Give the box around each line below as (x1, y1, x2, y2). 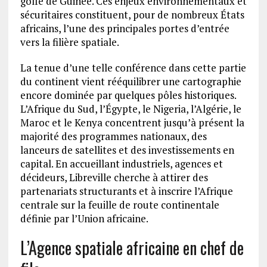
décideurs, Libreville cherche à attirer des (20, 170, 208, 185)
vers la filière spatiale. (20, 35, 119, 49)
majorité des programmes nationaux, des (20, 129, 207, 144)
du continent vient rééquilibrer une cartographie (20, 74, 241, 89)
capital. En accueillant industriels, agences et (20, 157, 223, 171)
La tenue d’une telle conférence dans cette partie (20, 61, 246, 75)
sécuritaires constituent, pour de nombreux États (20, 8, 244, 22)
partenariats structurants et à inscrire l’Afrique (20, 184, 233, 198)
